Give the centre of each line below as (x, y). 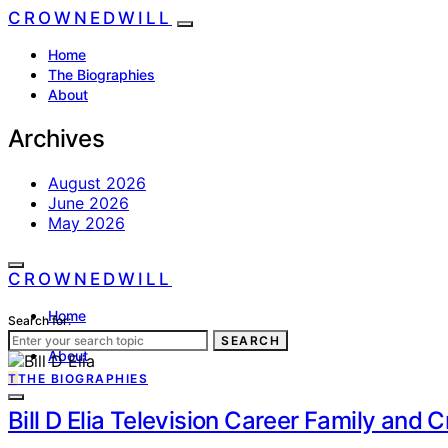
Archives (56, 138)
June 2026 (88, 202)
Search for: (39, 320)
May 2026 (86, 222)
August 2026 (97, 182)
